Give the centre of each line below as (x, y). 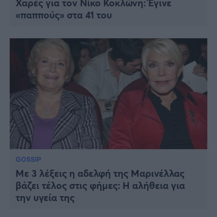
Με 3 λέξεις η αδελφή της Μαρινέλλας (100, 173)
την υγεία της (45, 198)
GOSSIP (28, 159)
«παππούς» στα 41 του (64, 15)
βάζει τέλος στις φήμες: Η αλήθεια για (100, 186)
